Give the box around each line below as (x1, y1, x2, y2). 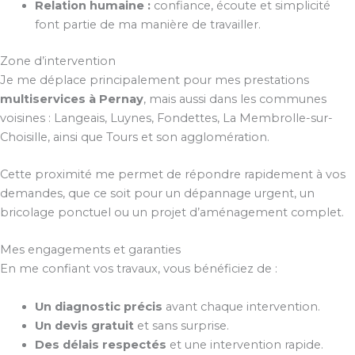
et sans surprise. (133, 318, 229, 333)
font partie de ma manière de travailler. (34, 17, 261, 32)
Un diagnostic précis (34, 299, 162, 314)
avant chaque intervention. (162, 299, 320, 314)
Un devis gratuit (34, 318, 134, 333)
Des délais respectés (34, 337, 166, 352)
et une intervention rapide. (166, 337, 323, 352)
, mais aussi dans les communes (143, 91, 326, 106)
